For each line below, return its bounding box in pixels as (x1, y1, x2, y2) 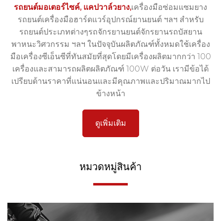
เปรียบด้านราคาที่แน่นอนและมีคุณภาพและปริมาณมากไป (11, 76, 210, 86)
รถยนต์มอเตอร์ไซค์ (14, 2, 80, 12)
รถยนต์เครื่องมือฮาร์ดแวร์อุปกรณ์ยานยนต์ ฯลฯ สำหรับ (17, 15, 204, 25)
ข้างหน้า (96, 89, 125, 99)
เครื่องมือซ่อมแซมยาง (131, 2, 207, 12)
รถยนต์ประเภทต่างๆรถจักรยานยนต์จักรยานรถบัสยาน (19, 27, 202, 37)
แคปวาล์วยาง (83, 2, 130, 12)
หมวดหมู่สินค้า (79, 161, 142, 173)
